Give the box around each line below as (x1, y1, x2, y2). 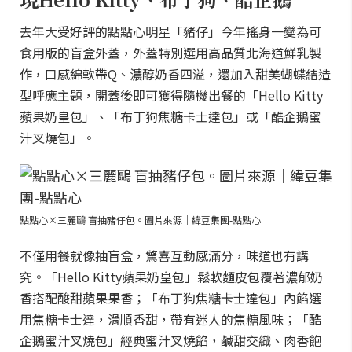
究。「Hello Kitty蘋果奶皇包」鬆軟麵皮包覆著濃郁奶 (20, 267, 323, 286)
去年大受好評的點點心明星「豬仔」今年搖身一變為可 (20, 22, 321, 41)
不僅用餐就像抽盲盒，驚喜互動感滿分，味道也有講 (20, 246, 309, 265)
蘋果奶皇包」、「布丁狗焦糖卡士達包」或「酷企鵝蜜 (20, 107, 321, 126)
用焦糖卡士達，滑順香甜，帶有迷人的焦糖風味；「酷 (20, 310, 321, 328)
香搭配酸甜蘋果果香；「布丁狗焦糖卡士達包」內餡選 (20, 288, 321, 307)
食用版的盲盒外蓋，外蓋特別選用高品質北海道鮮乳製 (20, 43, 321, 62)
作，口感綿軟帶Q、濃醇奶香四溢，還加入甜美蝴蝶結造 (20, 64, 331, 83)
